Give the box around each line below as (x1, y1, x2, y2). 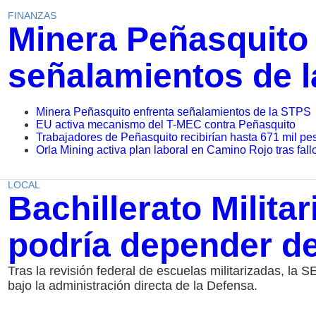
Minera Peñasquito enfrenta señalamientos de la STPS (35, 106, 311, 119)
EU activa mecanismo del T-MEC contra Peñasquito (35, 119, 296, 131)
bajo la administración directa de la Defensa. (7, 279, 257, 293)
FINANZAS (7, 10, 56, 22)
